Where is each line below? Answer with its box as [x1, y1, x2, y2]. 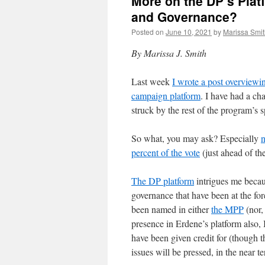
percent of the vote [131, 146, 200, 159]
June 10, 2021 [166, 27, 212, 37]
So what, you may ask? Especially [131, 132, 261, 144]
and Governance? [131, 8, 237, 25]
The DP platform [131, 174, 194, 187]
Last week [131, 75, 172, 88]
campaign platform [131, 89, 201, 102]
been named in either [131, 203, 211, 215]
